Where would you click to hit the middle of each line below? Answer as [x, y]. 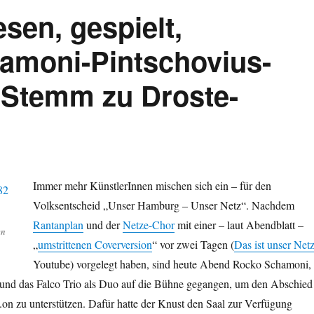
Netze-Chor [148, 225]
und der [103, 225]
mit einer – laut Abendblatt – [239, 225]
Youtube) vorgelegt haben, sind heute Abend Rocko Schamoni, [172, 264]
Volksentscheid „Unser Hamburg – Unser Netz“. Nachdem [163, 205]
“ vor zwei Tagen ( [193, 245]
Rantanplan [58, 225]
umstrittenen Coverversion [95, 245]
